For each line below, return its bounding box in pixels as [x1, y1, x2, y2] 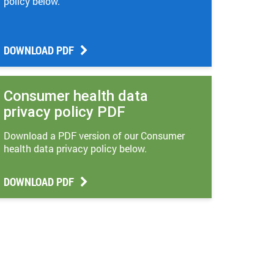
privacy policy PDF [4, 103, 125, 120]
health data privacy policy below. [4, 142, 147, 155]
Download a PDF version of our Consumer [4, 129, 185, 142]
